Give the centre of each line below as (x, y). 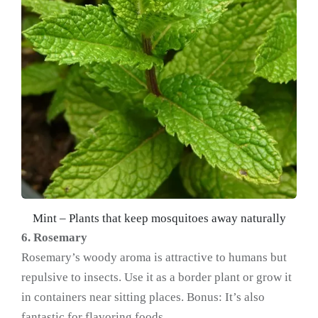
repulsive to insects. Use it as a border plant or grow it (157, 277)
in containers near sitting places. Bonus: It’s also (143, 297)
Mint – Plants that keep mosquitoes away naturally (159, 218)
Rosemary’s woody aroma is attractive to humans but (154, 257)
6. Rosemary (54, 237)
